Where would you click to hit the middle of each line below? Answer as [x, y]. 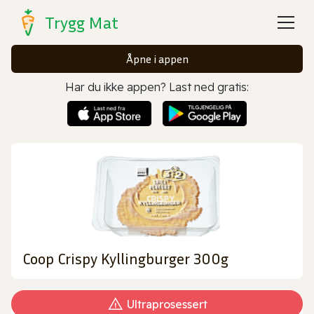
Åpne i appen [157, 59]
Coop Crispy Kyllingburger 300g [125, 258]
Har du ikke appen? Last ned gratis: [157, 87]
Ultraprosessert [167, 304]
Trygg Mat [82, 22]
